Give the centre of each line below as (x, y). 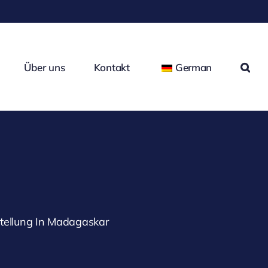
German (194, 67)
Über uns (44, 67)
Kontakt (112, 67)
